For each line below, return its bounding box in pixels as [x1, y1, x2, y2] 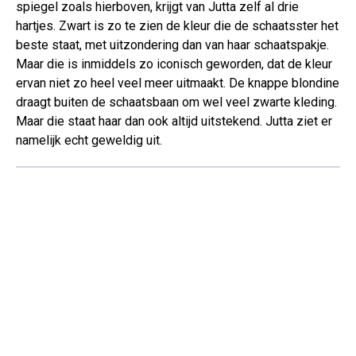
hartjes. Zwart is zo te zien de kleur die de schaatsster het [16, 17, 339, 33]
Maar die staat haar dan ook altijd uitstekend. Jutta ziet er [16, 113, 332, 129]
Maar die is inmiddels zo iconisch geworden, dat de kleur [16, 56, 332, 72]
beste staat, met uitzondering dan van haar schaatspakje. [16, 37, 329, 52]
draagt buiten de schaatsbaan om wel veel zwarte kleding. [16, 94, 337, 110]
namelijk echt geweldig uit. [16, 132, 162, 148]
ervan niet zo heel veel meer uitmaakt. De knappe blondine [16, 75, 339, 91]
